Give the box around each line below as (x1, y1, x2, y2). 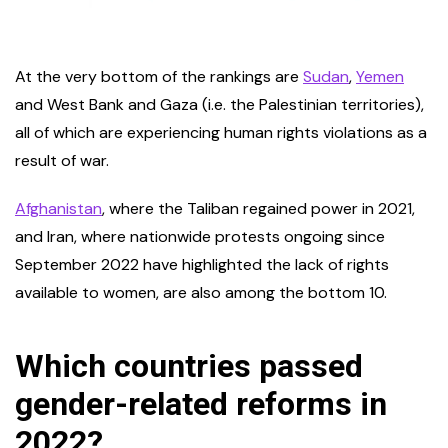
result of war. (15, 150, 113, 172)
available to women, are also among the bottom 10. (15, 282, 391, 304)
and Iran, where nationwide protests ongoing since (15, 226, 385, 248)
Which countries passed (15, 347, 363, 386)
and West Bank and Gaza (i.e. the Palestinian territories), (15, 94, 424, 116)
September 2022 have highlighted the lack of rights (15, 254, 389, 276)
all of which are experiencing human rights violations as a (15, 122, 427, 144)
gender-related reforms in (15, 385, 387, 424)
